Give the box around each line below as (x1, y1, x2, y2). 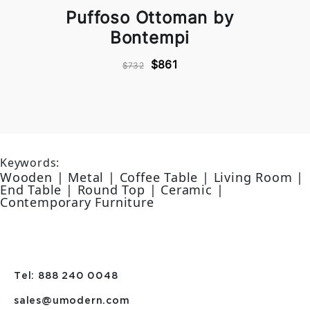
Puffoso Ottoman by (66, 8, 234, 28)
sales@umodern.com (14, 296, 130, 306)
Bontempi (109, 28, 190, 48)
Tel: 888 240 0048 (14, 271, 118, 281)
